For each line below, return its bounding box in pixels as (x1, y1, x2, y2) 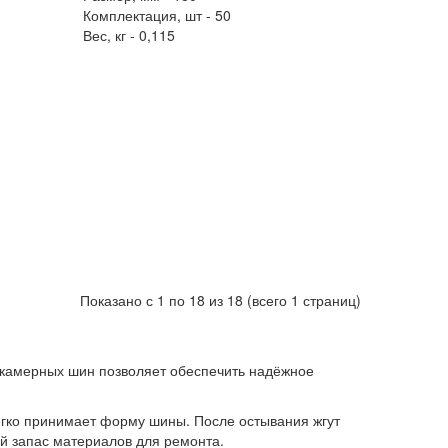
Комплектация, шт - (83, 5, 216, 25)
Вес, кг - (83, 25, 140, 45)
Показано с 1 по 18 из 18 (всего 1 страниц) (80, 290, 361, 310)
